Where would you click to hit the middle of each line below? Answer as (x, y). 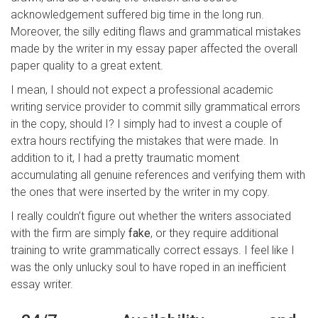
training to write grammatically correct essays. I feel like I (153, 250)
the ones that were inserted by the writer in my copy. (140, 192)
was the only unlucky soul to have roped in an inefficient (148, 267)
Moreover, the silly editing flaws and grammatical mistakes (156, 31)
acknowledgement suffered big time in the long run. (137, 14)
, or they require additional (214, 233)
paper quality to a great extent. (87, 65)
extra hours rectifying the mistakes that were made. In (144, 141)
